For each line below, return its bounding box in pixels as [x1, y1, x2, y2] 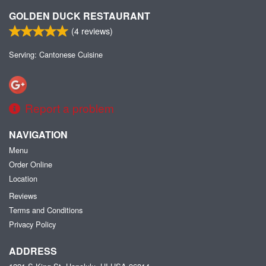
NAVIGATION [9, 128, 68, 142]
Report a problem [25, 100, 114, 116]
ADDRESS [9, 244, 57, 258]
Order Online [9, 159, 52, 170]
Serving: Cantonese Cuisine [9, 48, 103, 60]
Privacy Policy [9, 218, 56, 230]
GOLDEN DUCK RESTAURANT [9, 8, 150, 23]
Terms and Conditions [9, 204, 83, 216]
